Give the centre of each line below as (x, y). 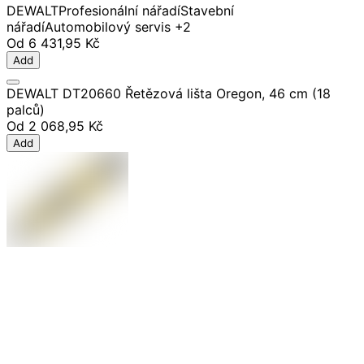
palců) (26, 109)
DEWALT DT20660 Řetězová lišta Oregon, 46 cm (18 (169, 93)
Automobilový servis (108, 26)
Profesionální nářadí (119, 10)
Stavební (207, 10)
